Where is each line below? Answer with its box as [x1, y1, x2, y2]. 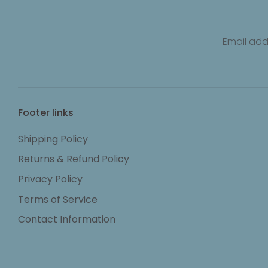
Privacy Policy [18, 172, 83, 187]
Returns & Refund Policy [18, 152, 129, 166]
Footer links [18, 106, 74, 120]
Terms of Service [18, 192, 98, 206]
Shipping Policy [18, 132, 88, 146]
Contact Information [18, 212, 115, 227]
